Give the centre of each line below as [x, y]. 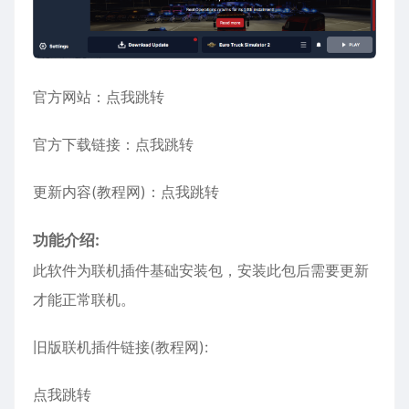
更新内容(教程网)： [97, 192]
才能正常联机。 [84, 300]
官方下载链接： [84, 145]
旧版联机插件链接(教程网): [121, 347]
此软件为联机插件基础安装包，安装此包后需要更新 [201, 271]
